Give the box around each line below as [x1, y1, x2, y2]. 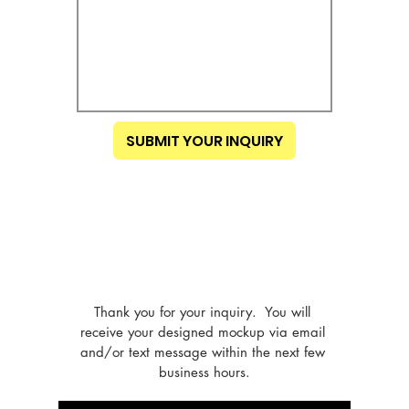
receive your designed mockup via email [79, 323, 325, 341]
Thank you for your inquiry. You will [94, 303, 310, 320]
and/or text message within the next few [79, 343, 325, 361]
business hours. [159, 363, 250, 381]
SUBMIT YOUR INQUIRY [126, 130, 283, 152]
